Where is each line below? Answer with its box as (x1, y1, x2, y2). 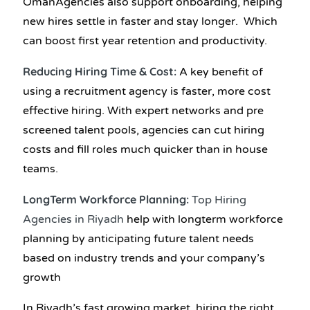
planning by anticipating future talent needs (23, 231, 254, 246)
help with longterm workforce (124, 212, 283, 226)
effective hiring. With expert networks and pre (23, 103, 264, 118)
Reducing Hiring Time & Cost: (23, 64, 179, 78)
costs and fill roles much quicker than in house (23, 142, 268, 156)
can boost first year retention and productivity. (23, 33, 267, 48)
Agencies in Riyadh (23, 212, 124, 226)
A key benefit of (179, 64, 263, 79)
